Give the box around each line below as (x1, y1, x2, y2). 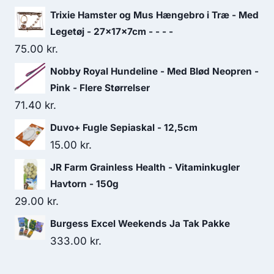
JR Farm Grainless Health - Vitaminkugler (50, 161, 240, 173)
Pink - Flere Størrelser (50, 82, 150, 94)
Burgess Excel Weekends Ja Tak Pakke (50, 218, 230, 229)
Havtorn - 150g (50, 178, 119, 190)
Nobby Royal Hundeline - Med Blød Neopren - (50, 65, 259, 77)
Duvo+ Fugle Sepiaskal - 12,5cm (50, 122, 198, 133)
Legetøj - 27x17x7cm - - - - (50, 26, 173, 37)
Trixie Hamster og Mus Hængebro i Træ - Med (50, 9, 259, 21)
